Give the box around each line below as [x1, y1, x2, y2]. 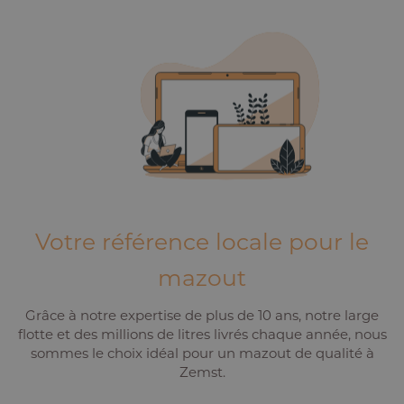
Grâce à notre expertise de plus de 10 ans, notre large [25, 309, 379, 324]
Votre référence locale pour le [35, 232, 369, 255]
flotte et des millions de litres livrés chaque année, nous [17, 328, 387, 343]
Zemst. [179, 366, 225, 381]
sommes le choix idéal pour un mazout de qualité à [30, 347, 374, 362]
